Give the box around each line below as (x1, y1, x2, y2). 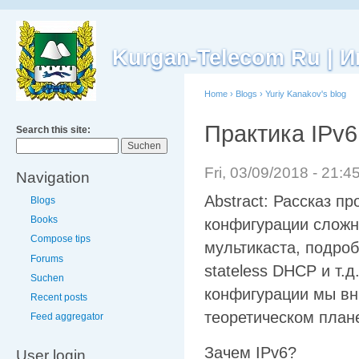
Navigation (16, 169, 90, 186)
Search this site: (16, 124, 91, 135)
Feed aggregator (30, 311, 103, 323)
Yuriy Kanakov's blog (265, 89, 346, 99)
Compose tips (30, 233, 91, 245)
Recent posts (30, 291, 87, 303)
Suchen (30, 272, 64, 284)
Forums (30, 252, 63, 264)
